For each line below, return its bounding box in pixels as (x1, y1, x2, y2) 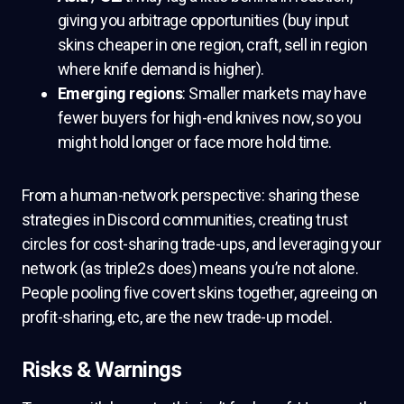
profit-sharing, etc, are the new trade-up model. (22, 308, 333, 327)
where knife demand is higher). (58, 60, 264, 79)
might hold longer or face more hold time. (58, 133, 332, 152)
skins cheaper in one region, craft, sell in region (58, 35, 367, 55)
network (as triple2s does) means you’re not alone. (22, 259, 358, 279)
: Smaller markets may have (182, 84, 367, 104)
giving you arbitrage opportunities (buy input (58, 11, 349, 31)
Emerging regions (58, 84, 183, 104)
